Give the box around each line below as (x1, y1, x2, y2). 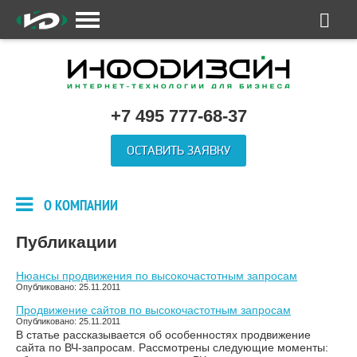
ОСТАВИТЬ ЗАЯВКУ (127, 143, 230, 159)
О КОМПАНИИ (44, 198, 118, 216)
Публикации (16, 233, 117, 251)
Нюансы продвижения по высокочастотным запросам (16, 269, 297, 282)
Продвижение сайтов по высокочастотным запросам (16, 304, 291, 316)
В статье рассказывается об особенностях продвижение (16, 328, 311, 341)
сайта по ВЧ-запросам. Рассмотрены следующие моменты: (16, 341, 328, 354)
